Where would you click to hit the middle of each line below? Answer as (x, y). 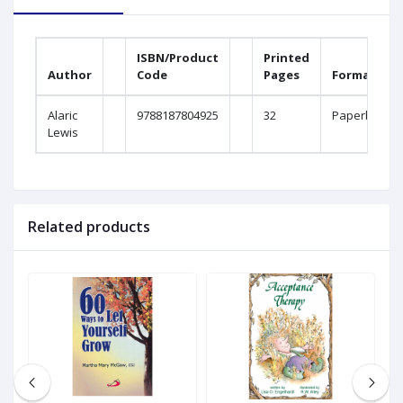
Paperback (362, 116)
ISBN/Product (178, 58)
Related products (89, 227)
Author (70, 75)
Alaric (63, 116)
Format (354, 75)
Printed (287, 58)
